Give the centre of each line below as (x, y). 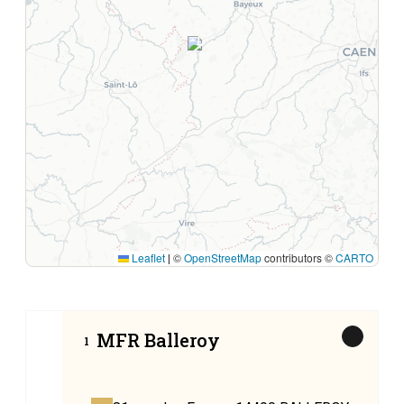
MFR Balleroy (158, 340)
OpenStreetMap (223, 258)
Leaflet (147, 258)
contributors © (298, 258)
